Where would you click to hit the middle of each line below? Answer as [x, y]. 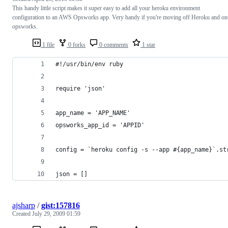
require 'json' [80, 88]
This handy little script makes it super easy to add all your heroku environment [106, 8]
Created [22, 213]
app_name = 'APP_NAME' [93, 113]
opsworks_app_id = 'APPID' [100, 125]
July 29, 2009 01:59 [56, 213]
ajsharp [24, 205]
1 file [48, 45]
